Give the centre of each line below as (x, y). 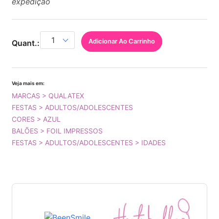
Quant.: (27, 43)
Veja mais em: (28, 83)
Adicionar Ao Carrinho (122, 41)
